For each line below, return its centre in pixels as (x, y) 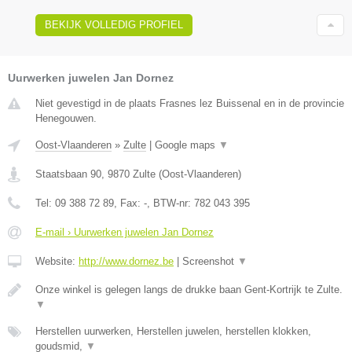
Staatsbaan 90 (68, 174)
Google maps (187, 145)
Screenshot (210, 262)
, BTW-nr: (170, 203)
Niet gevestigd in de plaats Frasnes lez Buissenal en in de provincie (190, 104)
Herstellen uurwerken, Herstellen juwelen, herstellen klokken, (173, 332)
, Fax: (129, 203)
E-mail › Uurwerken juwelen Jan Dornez (125, 233)
